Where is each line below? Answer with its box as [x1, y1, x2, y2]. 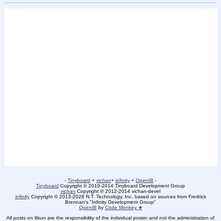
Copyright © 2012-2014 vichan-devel [75, 188, 160, 194]
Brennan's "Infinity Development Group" [65, 199, 156, 205]
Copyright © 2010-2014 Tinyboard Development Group [59, 183, 185, 188]
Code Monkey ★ [105, 204, 143, 210]
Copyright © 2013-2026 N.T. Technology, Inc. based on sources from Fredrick [29, 193, 206, 199]
